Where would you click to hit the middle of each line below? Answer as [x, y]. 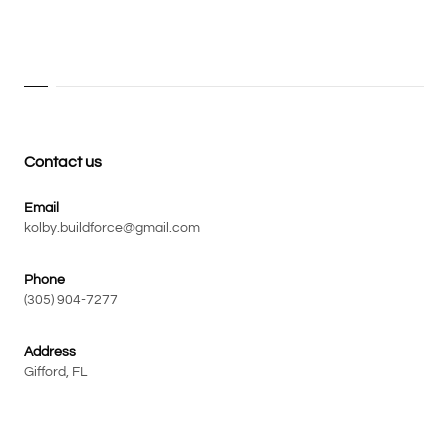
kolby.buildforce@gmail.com [112, 227]
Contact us [63, 161]
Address [50, 351]
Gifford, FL [55, 371]
